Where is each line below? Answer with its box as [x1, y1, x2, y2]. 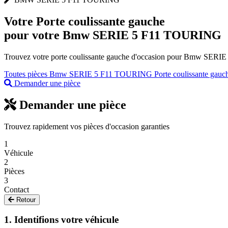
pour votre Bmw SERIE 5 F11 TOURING [4, 28, 221, 42]
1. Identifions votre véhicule [4, 214, 119, 225]
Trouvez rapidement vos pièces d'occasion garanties [4, 122, 169, 131]
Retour [14, 195, 36, 204]
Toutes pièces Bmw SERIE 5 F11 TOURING [4, 69, 154, 78]
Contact [4, 185, 29, 194]
